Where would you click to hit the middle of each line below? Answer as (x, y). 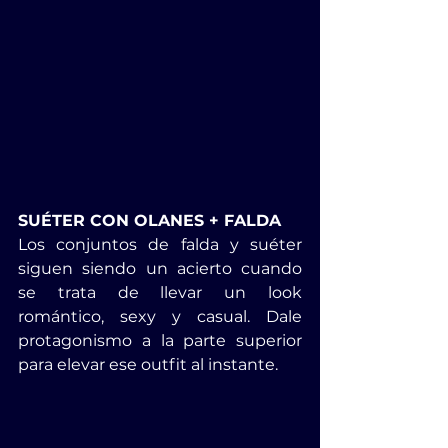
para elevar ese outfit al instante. (148, 364)
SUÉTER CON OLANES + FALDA (149, 220)
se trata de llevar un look (160, 292)
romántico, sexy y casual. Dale (160, 316)
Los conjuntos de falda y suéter (160, 244)
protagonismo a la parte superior (160, 340)
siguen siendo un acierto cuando (160, 268)
